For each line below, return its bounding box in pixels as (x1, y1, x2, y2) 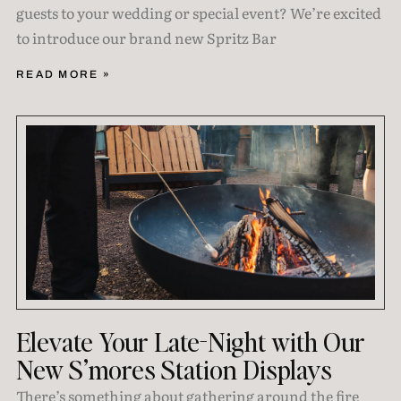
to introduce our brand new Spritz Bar (15, 27, 277, 49)
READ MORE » (15, 68, 112, 81)
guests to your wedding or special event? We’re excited (15, 2, 381, 24)
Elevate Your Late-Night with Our (15, 325, 365, 359)
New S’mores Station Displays (15, 353, 332, 387)
